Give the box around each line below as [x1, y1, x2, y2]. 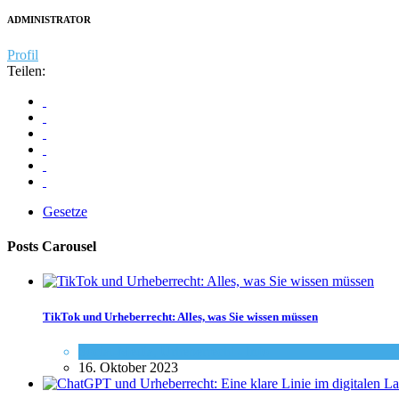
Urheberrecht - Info [160, 343, 269, 359]
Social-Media [78, 343, 153, 359]
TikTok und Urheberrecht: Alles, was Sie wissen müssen [43, 309, 318, 323]
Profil [7, 46, 38, 62]
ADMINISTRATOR [7, 13, 91, 25]
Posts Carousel [7, 239, 96, 255]
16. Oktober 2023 [78, 359, 178, 375]
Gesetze [43, 203, 87, 219]
